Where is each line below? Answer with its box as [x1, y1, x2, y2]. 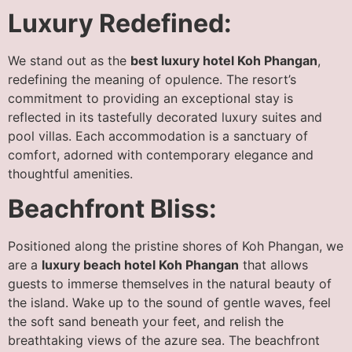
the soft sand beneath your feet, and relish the [8, 313, 284, 330]
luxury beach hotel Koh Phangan [42, 257, 239, 273]
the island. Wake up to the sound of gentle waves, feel [8, 295, 331, 311]
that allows [239, 257, 308, 273]
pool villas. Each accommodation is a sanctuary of [8, 128, 308, 145]
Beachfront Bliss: [8, 193, 217, 225]
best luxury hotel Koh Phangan [130, 53, 317, 69]
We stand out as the [8, 53, 130, 69]
